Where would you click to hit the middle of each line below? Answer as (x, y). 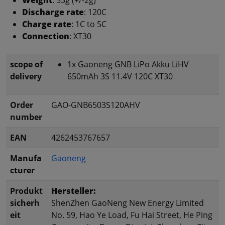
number (26, 117)
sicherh (25, 203)
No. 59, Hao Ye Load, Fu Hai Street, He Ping (132, 215)
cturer (22, 170)
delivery (26, 76)
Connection (46, 36)
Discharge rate (53, 12)
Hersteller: (74, 191)
